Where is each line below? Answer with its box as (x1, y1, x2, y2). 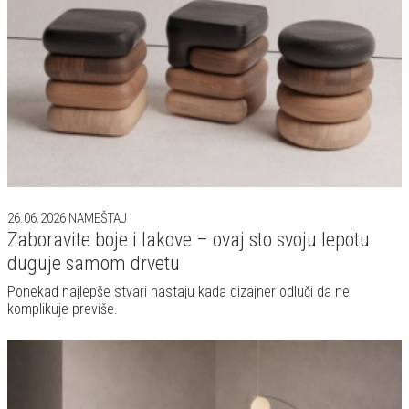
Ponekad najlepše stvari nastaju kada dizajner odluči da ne (7, 283, 350, 301)
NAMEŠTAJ (66, 210, 127, 227)
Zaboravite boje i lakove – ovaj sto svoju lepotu (7, 228, 370, 252)
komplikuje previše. (7, 300, 118, 319)
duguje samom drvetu (7, 252, 180, 276)
